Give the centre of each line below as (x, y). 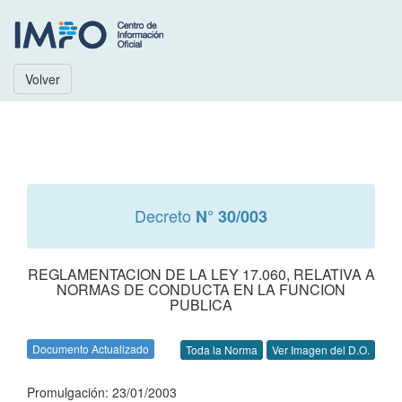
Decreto (165, 215)
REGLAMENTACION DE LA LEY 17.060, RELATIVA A (201, 274)
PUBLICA (201, 305)
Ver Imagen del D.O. (321, 350)
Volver (43, 79)
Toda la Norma (222, 350)
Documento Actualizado (91, 349)
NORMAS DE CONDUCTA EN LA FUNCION (201, 289)
